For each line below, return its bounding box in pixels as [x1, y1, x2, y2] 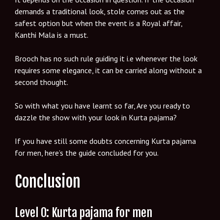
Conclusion [15, 172, 81, 192]
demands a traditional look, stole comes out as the [15, 6, 185, 17]
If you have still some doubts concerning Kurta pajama [15, 136, 196, 146]
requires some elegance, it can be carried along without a [15, 65, 202, 76]
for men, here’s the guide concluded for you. [15, 148, 159, 158]
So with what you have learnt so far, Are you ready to [15, 101, 190, 111]
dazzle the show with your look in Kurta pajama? [15, 112, 177, 123]
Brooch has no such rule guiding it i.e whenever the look [15, 54, 197, 64]
